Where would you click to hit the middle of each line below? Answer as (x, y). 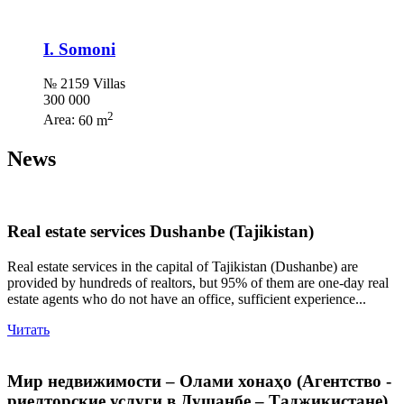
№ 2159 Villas (84, 84)
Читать (28, 329)
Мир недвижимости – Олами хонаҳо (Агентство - (199, 381)
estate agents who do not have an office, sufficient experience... (187, 298)
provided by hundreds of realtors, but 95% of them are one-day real (198, 282)
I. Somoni (79, 49)
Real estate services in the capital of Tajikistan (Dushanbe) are (183, 266)
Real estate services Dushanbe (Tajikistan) (161, 232)
